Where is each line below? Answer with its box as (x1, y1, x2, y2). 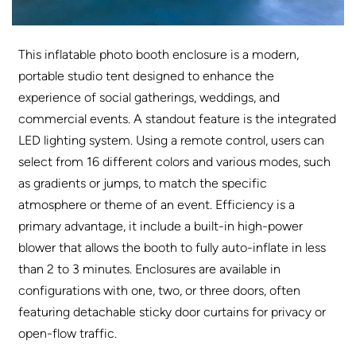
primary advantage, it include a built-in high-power (18, 218, 304, 234)
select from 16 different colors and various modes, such (18, 153, 331, 169)
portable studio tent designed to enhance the (18, 68, 275, 83)
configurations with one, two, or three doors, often (18, 282, 301, 298)
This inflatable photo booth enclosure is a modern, (18, 46, 300, 62)
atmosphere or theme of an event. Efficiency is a (18, 196, 296, 212)
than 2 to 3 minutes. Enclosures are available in (18, 261, 281, 277)
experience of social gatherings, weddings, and (18, 89, 281, 105)
